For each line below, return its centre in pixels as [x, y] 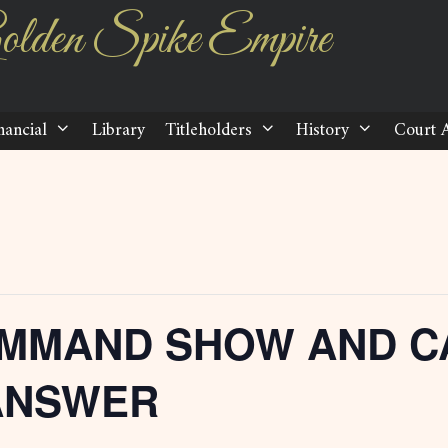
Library [118, 130]
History [323, 130]
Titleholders [208, 130]
